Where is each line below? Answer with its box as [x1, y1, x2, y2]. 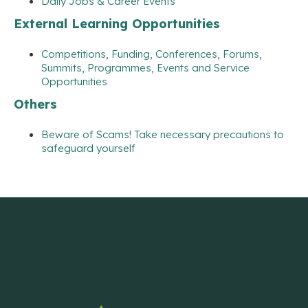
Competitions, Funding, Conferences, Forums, [41, 47, 262, 60]
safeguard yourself [41, 141, 135, 155]
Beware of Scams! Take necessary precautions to [41, 127, 284, 141]
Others [14, 96, 57, 112]
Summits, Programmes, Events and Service [41, 60, 250, 74]
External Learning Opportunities [14, 15, 220, 32]
